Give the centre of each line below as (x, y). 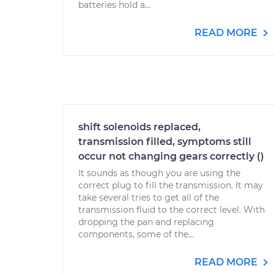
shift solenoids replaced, (139, 127)
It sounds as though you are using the (159, 173)
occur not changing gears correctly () (171, 156)
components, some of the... (136, 234)
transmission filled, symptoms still (165, 142)
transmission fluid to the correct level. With (172, 210)
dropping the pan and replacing (146, 222)
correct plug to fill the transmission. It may (171, 185)
